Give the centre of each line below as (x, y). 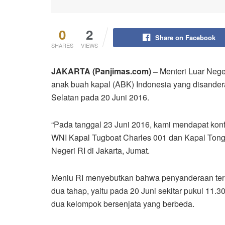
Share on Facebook (185, 37)
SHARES (62, 45)
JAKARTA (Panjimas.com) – (105, 71)
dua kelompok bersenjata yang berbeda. (123, 203)
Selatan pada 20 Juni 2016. (100, 97)
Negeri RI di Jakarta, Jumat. (100, 150)
